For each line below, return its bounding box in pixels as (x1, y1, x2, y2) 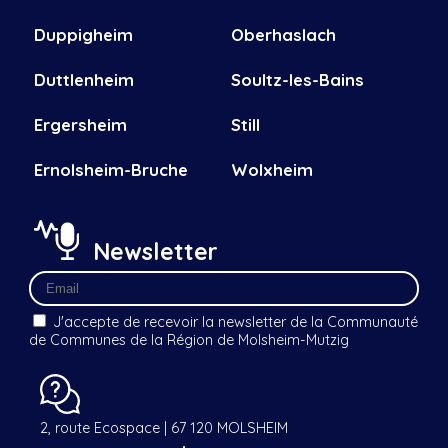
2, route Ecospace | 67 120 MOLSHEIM (40, 419, 288, 438)
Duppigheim (33, 24, 133, 46)
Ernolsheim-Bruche (33, 159, 188, 181)
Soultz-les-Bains (230, 69, 364, 91)
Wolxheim (230, 159, 313, 181)
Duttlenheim (33, 69, 134, 91)
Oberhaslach (230, 24, 336, 46)
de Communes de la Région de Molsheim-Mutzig (28, 331, 349, 350)
